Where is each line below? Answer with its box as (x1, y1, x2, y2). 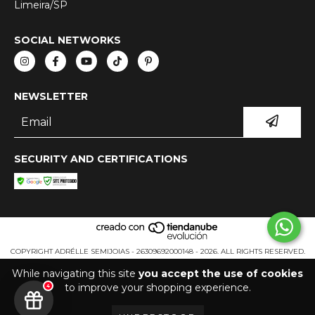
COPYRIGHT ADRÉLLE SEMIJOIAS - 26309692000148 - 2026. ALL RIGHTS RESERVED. (10, 246, 305, 256)
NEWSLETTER (14, 90, 88, 103)
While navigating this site (12, 267, 139, 280)
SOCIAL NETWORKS (14, 34, 121, 47)
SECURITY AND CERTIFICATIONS (14, 153, 188, 166)
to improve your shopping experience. (64, 281, 251, 294)
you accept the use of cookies (139, 267, 303, 280)
